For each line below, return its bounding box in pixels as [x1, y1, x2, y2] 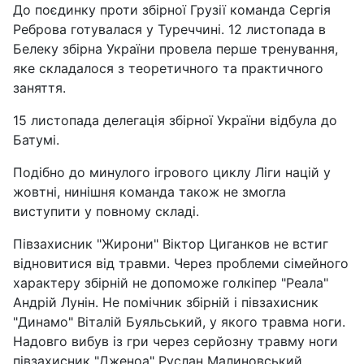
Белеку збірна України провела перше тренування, [13, 40, 338, 57]
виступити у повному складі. [13, 202, 199, 219]
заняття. [13, 79, 66, 96]
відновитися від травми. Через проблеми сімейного [13, 254, 349, 271]
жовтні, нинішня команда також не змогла [13, 183, 286, 200]
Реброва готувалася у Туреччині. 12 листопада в [13, 20, 326, 37]
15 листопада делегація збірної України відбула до [13, 111, 337, 128]
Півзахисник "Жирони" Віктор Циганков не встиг [13, 235, 328, 252]
